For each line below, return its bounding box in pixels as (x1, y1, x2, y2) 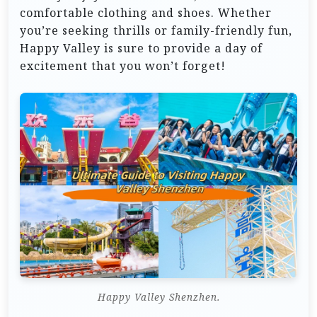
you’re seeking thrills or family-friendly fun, (20, 23, 292, 39)
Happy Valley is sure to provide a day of (20, 40, 263, 57)
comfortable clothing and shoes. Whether (20, 5, 272, 21)
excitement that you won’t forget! (20, 58, 226, 74)
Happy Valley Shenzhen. (97, 289, 220, 304)
